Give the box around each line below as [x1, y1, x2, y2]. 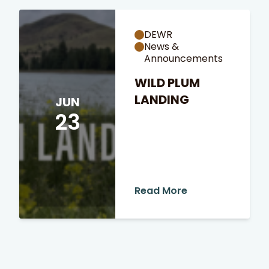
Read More [134, 184, 187, 198]
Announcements [144, 52, 223, 65]
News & [144, 40, 179, 53]
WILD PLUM [134, 74, 200, 91]
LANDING [134, 91, 189, 108]
